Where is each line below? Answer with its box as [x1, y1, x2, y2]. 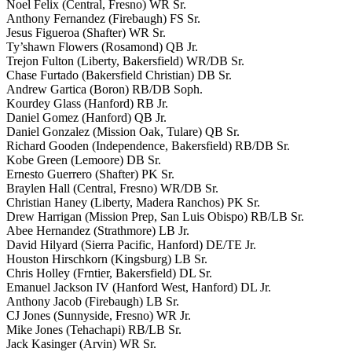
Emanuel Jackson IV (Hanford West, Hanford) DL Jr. [6, 280, 271, 294]
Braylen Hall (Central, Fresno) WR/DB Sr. [6, 181, 218, 195]
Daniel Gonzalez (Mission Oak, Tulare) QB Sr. [6, 124, 240, 138]
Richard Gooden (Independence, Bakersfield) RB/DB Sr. [6, 138, 290, 152]
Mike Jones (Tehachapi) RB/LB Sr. [6, 322, 181, 336]
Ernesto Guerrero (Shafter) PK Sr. [6, 167, 174, 181]
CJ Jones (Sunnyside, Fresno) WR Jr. [6, 308, 191, 322]
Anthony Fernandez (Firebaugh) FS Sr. [6, 11, 200, 25]
